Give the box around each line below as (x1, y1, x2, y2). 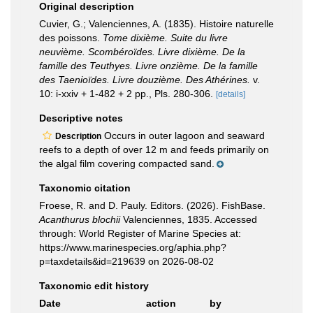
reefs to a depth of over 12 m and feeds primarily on (39, 144, 269, 155)
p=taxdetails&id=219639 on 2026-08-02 (39, 256, 214, 267)
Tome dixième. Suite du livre (103, 32, 228, 43)
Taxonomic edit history (39, 280, 149, 291)
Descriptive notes (39, 112, 123, 124)
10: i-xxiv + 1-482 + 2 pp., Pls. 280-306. (39, 88, 213, 99)
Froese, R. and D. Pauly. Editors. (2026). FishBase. (39, 200, 265, 211)
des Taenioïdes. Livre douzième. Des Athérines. (39, 74, 250, 85)
